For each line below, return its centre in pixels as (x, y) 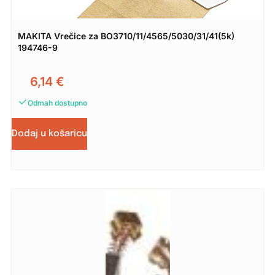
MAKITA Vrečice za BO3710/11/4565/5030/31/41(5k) (126, 36)
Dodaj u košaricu (49, 134)
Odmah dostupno (57, 103)
